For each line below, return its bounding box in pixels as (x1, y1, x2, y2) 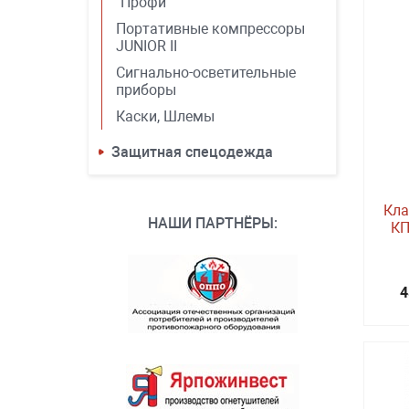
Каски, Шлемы (116, 108, 215, 125)
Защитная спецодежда (111, 143, 273, 161)
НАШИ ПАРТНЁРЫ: (147, 215, 278, 232)
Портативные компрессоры (116, 20, 305, 37)
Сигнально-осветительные (116, 64, 296, 81)
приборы (116, 81, 176, 99)
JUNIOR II (116, 37, 177, 55)
